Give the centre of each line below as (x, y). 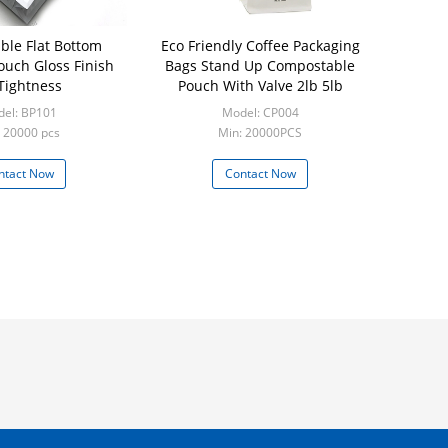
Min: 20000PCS (260, 132)
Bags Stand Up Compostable (260, 65)
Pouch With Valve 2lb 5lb (260, 85)
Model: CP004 (260, 112)
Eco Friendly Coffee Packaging (260, 45)
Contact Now (260, 173)
